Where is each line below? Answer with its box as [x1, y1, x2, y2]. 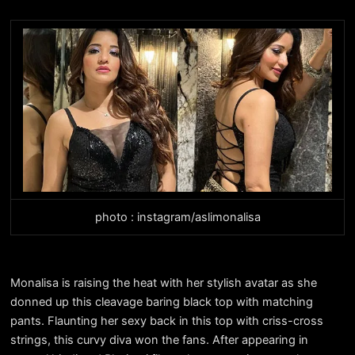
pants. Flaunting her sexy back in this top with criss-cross [10, 313, 323, 328]
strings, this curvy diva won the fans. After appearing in [10, 332, 308, 347]
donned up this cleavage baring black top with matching [10, 294, 313, 309]
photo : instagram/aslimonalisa [94, 210, 261, 225]
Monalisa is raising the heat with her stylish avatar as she [10, 275, 317, 290]
